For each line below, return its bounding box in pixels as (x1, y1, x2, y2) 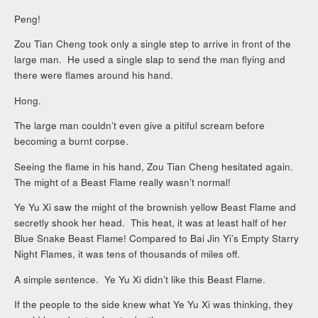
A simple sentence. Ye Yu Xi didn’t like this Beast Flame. (14, 272, 266, 286)
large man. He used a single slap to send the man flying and (14, 53, 286, 67)
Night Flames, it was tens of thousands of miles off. (14, 247, 241, 261)
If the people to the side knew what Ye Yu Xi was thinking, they (14, 297, 294, 312)
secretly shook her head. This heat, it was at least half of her (14, 216, 287, 230)
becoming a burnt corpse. (14, 134, 129, 148)
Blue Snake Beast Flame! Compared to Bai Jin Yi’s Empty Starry (14, 231, 300, 246)
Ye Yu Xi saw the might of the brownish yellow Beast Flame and (14, 200, 297, 214)
